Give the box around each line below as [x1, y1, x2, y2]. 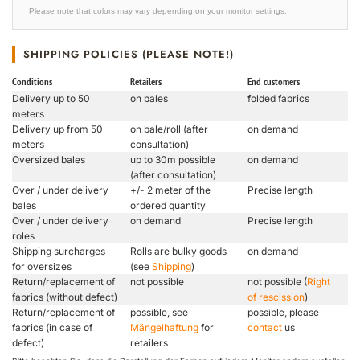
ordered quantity [130, 198, 206, 211]
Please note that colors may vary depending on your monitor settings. [29, 6, 287, 15]
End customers [247, 76, 300, 89]
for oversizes [12, 260, 72, 272]
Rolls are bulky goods [130, 244, 227, 257]
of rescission [247, 290, 305, 303]
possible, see [130, 305, 188, 318]
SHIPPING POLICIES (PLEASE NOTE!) [23, 46, 235, 62]
